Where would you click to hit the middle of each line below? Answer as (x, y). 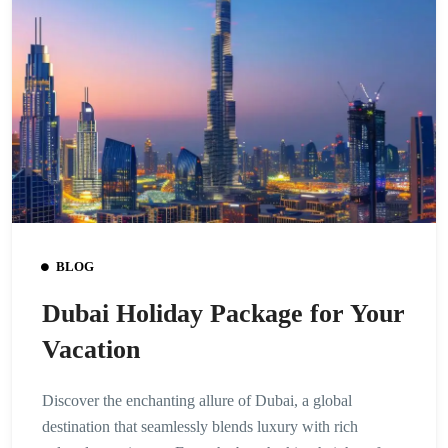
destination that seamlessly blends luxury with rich (200, 426)
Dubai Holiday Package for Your (223, 313)
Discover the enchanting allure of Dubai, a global (197, 400)
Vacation (91, 349)
